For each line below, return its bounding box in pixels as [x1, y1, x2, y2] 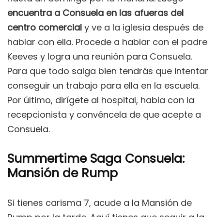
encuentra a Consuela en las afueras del [7, 7, 184, 19]
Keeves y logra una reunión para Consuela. [7, 50, 192, 63]
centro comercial [7, 21, 82, 34]
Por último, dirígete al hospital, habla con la [7, 94, 194, 107]
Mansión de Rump [7, 165, 118, 182]
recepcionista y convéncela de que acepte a [7, 108, 201, 121]
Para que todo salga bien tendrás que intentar [7, 65, 208, 77]
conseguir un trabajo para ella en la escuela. [7, 79, 200, 92]
